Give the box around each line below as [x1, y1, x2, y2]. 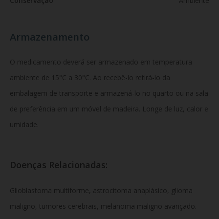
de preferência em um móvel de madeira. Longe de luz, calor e [10, 104, 208, 113]
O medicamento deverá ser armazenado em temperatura [10, 57, 192, 66]
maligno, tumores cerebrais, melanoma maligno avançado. [10, 201, 197, 211]
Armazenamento [10, 30, 89, 44]
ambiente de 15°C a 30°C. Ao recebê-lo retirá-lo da [10, 73, 170, 82]
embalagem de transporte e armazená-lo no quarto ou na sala [10, 88, 208, 98]
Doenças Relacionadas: [10, 158, 110, 171]
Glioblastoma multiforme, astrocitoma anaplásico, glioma [10, 185, 193, 195]
